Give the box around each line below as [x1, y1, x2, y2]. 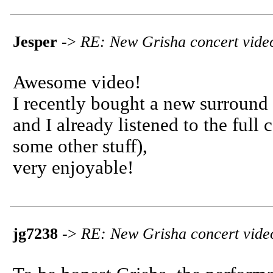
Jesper [13, 33, 57, 51]
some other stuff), [13, 136, 147, 157]
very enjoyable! [13, 157, 133, 178]
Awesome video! [13, 72, 141, 93]
